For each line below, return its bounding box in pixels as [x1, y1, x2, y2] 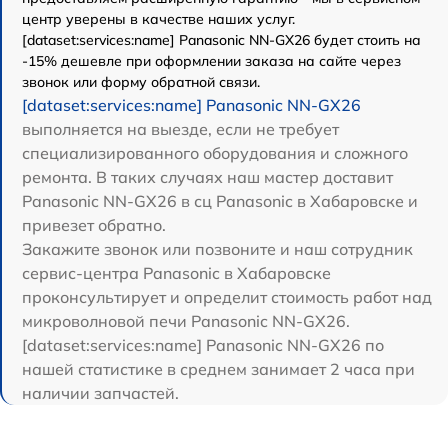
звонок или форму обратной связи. [22, 72, 260, 91]
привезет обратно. [22, 214, 166, 235]
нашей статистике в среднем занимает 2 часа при [22, 358, 415, 379]
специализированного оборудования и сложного [22, 142, 408, 163]
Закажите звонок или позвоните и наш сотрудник [22, 238, 413, 259]
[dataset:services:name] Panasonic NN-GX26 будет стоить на [22, 30, 421, 49]
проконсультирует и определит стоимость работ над [22, 286, 432, 307]
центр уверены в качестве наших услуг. [22, 9, 295, 28]
